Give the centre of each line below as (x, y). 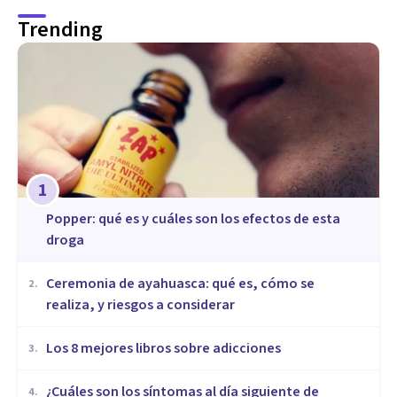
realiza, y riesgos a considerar (140, 304)
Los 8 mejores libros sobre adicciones (163, 348)
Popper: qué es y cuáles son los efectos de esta (193, 218)
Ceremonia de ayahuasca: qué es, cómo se (180, 283)
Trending (60, 30)
